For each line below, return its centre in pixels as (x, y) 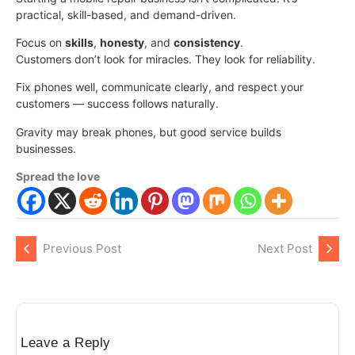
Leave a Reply (66, 343)
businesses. (46, 148)
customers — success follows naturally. (117, 104)
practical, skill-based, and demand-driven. (126, 14)
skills (79, 42)
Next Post (285, 249)
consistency (207, 42)
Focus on (40, 42)
